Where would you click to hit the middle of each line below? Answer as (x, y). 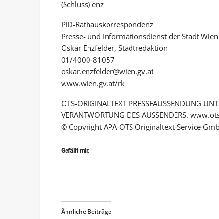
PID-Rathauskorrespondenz (107, 24)
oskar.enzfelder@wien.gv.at (107, 71)
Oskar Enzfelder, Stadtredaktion (114, 48)
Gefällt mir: (75, 150)
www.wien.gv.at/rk (93, 83)
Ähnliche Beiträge (86, 211)
